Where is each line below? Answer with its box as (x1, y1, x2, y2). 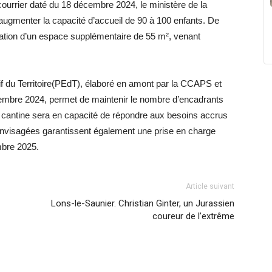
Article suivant (186, 182, 234, 191)
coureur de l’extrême (152, 211, 234, 222)
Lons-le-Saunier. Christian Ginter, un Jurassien (51, 198, 234, 209)
